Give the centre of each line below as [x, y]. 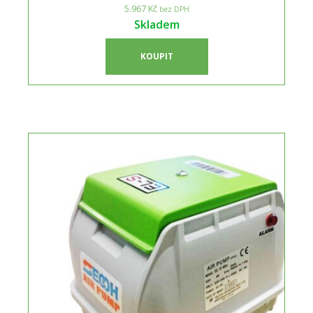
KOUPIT [156, 56]
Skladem [156, 24]
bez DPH [173, 9]
